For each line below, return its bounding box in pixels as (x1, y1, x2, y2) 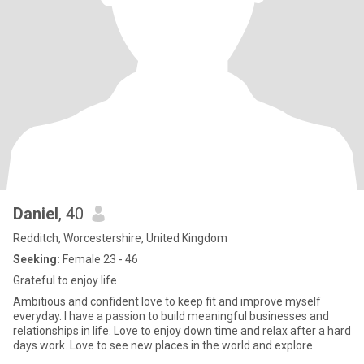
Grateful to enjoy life (13, 274, 117, 287)
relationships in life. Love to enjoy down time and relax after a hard (13, 324, 351, 337)
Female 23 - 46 (60, 253, 138, 266)
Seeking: (13, 253, 60, 266)
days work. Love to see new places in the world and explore (13, 339, 313, 352)
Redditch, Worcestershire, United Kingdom (13, 232, 227, 245)
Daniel (13, 204, 58, 223)
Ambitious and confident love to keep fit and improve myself (13, 295, 321, 308)
